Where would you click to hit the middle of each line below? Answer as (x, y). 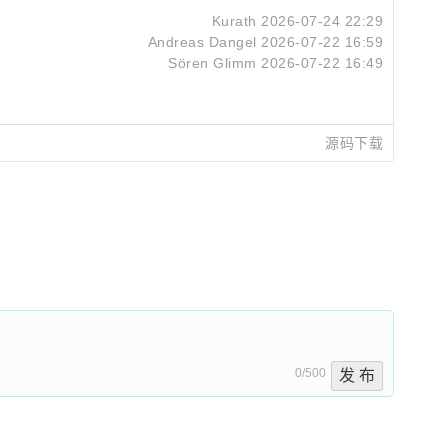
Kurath (234, 21)
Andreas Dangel (202, 42)
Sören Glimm (212, 63)
